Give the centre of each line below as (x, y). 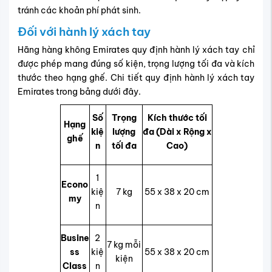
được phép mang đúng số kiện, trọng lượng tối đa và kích (136, 63)
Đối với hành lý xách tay (84, 32)
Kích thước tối (177, 117)
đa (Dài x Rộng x (177, 131)
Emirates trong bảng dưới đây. (79, 91)
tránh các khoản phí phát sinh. (79, 11)
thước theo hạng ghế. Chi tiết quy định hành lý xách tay (136, 77)
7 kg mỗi (124, 244)
